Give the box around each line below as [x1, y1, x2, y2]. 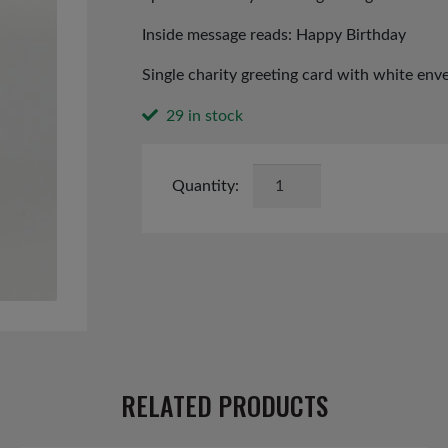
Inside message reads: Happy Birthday [141, 27, 406, 44]
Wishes [251, 191, 304, 208]
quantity [251, 239, 311, 256]
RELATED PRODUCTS [120, 386, 328, 425]
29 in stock [166, 108, 244, 125]
